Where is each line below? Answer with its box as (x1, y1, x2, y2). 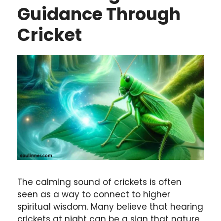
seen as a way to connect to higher (17, 188, 170, 200)
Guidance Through (17, 1, 181, 26)
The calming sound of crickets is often (17, 176, 182, 188)
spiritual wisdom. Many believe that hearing (17, 200, 203, 213)
